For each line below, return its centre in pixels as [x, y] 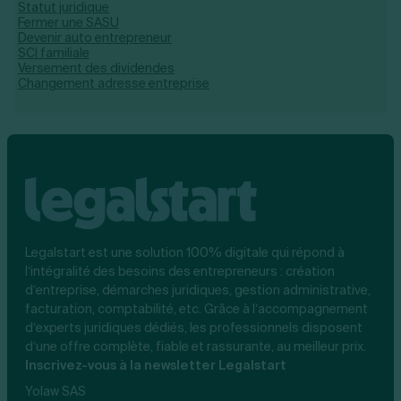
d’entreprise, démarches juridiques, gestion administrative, [198, 290]
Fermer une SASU [68, 22]
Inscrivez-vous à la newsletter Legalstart [156, 365]
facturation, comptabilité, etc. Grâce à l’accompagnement [196, 308]
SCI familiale [54, 53]
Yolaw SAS [55, 391]
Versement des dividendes [96, 68]
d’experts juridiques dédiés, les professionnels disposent [194, 327]
